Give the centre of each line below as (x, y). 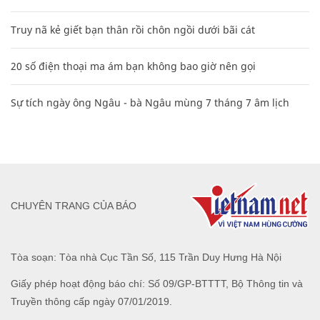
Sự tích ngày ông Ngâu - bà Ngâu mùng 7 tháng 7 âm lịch (150, 102)
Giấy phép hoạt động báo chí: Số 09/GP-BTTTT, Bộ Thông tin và (157, 283)
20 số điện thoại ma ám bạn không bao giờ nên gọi (133, 66)
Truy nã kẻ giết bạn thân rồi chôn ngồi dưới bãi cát (133, 29)
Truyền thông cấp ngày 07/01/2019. (91, 301)
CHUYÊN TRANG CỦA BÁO (74, 206)
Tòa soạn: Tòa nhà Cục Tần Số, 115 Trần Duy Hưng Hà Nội (146, 257)
